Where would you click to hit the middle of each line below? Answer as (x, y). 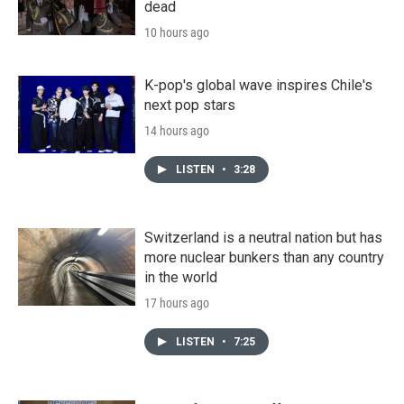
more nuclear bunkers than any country (264, 257)
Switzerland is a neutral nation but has (263, 237)
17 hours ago (177, 303)
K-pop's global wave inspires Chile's (258, 85)
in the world (181, 277)
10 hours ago (177, 32)
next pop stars (190, 105)
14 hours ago (177, 130)
